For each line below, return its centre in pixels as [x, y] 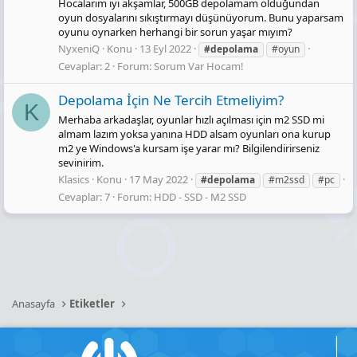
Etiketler [92, 304]
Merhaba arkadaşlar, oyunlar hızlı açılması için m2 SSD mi [191, 119]
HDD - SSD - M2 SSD [200, 196]
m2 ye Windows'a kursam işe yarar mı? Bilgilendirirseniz [189, 148]
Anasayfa [33, 304]
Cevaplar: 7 [84, 196]
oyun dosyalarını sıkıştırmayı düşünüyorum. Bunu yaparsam [201, 18]
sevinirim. [81, 162]
